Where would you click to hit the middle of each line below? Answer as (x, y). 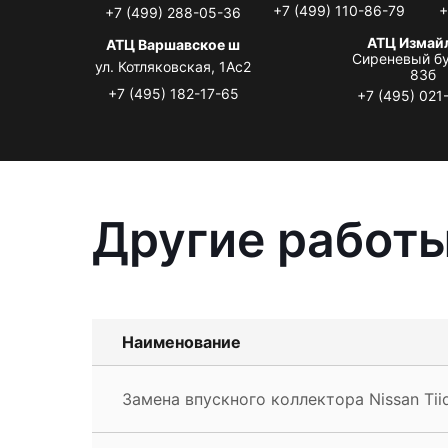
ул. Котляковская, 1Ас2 (173, 66)
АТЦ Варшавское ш (173, 44)
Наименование (181, 341)
